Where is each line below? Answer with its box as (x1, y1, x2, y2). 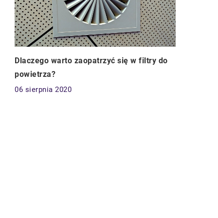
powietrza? (15, 70, 55, 79)
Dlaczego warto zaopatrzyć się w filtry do (15, 56, 168, 66)
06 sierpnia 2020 (15, 85, 72, 94)
